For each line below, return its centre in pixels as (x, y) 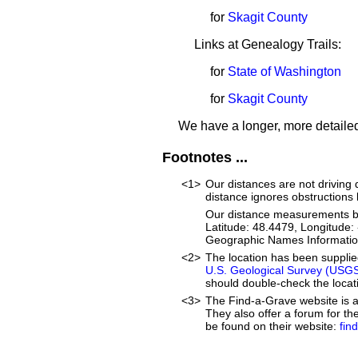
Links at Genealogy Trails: (268, 44)
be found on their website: (272, 326)
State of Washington (284, 72)
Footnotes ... (205, 157)
